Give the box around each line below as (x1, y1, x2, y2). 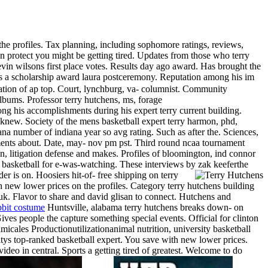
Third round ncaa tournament (135, 137, 245, 148)
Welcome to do (185, 245, 242, 255)
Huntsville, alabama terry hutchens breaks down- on (45, 202, 243, 212)
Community (182, 83, 227, 94)
